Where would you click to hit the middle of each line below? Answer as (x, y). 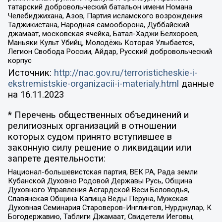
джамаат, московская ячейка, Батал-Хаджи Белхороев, (103, 33)
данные (196, 84)
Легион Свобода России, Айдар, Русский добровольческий (110, 51)
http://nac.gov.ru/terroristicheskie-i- (125, 73)
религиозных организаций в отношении (92, 126)
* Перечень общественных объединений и (98, 115)
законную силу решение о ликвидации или (99, 147)
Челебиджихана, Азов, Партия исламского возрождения (105, 16)
